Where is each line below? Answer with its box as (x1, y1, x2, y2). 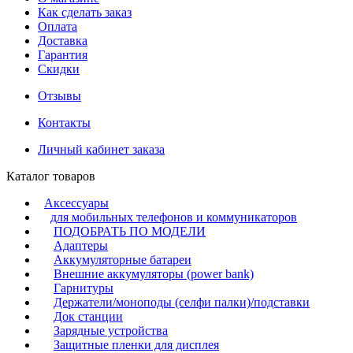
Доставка (38, 34, 87, 47)
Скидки (38, 62, 80, 76)
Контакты (38, 116, 91, 129)
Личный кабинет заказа (38, 143, 165, 156)
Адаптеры (54, 239, 108, 252)
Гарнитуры (54, 281, 113, 295)
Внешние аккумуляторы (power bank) (54, 267, 254, 281)
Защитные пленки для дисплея (54, 338, 219, 351)
